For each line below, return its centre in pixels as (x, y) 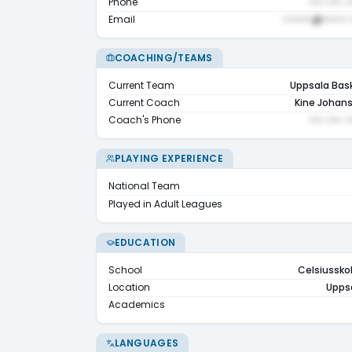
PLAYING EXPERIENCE (169, 158)
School (125, 270)
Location (129, 288)
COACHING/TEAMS (163, 57)
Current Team (141, 85)
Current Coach (144, 103)
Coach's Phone (145, 120)
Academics (137, 305)
